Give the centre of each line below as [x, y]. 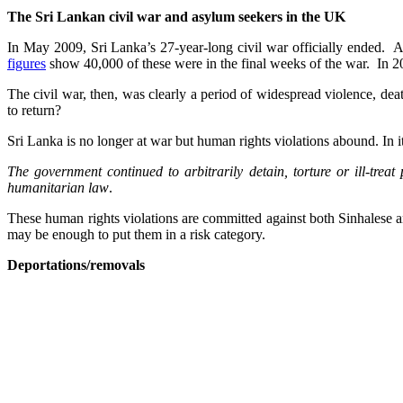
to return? [34, 111]
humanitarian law [58, 188]
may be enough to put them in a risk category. [136, 235]
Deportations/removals [76, 265]
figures [27, 64]
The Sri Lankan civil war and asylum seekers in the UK [176, 17]
